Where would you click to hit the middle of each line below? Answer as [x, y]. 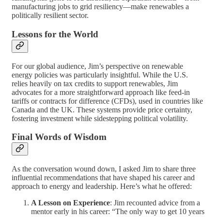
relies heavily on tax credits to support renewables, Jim [95, 83]
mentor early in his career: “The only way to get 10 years [118, 211]
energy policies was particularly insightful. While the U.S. [100, 75]
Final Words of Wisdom [59, 137]
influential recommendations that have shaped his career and [103, 178]
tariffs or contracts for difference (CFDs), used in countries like [107, 101]
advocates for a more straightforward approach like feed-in [101, 92]
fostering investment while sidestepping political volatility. [100, 118]
